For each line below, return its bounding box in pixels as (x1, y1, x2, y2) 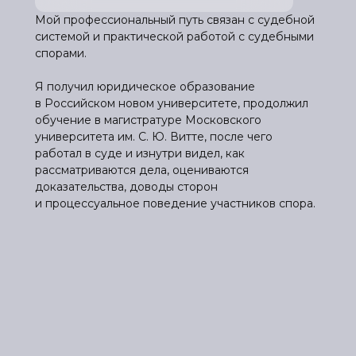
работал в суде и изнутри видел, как (35, 145, 245, 161)
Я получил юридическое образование (35, 79, 255, 94)
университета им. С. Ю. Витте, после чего (35, 129, 273, 144)
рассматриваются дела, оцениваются (35, 162, 249, 177)
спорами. (35, 45, 87, 60)
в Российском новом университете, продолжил (35, 95, 308, 110)
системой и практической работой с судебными (35, 29, 314, 44)
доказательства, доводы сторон (35, 179, 218, 194)
